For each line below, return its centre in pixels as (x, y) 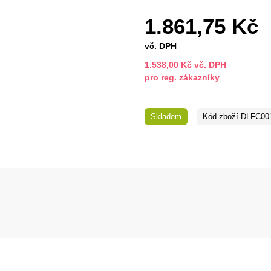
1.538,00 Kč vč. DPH (185, 65)
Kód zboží (220, 117)
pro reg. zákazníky (182, 78)
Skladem (166, 117)
